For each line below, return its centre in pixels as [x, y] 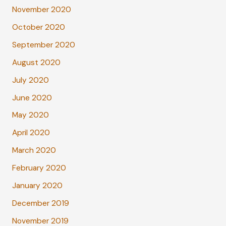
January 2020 [37, 185]
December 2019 [40, 203]
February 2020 [39, 168]
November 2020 [41, 10]
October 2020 [38, 27]
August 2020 [36, 62]
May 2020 [30, 115]
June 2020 [32, 98]
